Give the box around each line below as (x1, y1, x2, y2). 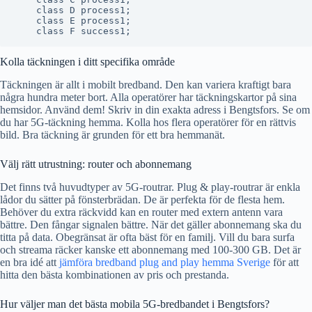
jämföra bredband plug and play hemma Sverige (59, 256, 270, 268)
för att (270, 256, 299, 268)
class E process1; (14, 15, 131, 26)
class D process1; (14, 5, 131, 16)
